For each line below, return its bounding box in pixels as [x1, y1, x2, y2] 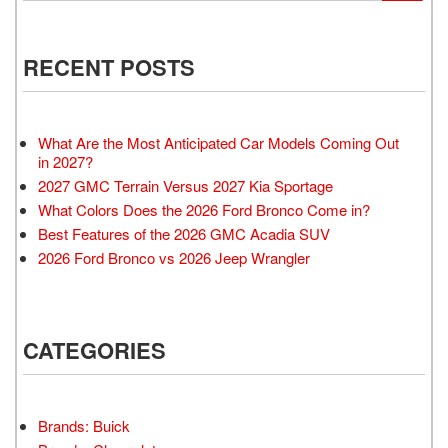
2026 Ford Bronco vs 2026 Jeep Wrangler [38, 246, 310, 268]
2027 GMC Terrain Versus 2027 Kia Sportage [38, 174, 333, 196]
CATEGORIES [23, 333, 166, 366]
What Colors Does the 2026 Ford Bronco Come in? [38, 198, 370, 220]
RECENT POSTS [23, 50, 195, 83]
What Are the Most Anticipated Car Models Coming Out [38, 131, 399, 153]
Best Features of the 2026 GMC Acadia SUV [38, 222, 330, 244]
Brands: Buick [38, 414, 130, 436]
